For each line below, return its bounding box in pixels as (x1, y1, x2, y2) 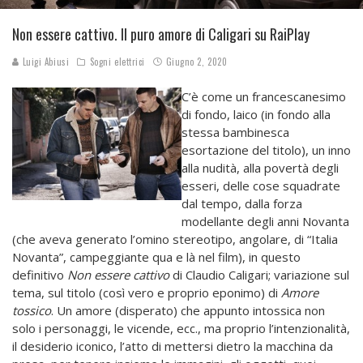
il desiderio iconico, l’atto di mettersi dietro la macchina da (12, 338, 333, 355)
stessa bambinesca (181, 124, 289, 141)
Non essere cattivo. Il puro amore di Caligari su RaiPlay (12, 23, 310, 45)
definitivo (12, 267, 67, 284)
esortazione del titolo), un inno (181, 142, 351, 159)
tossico (12, 302, 51, 319)
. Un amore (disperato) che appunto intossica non (51, 302, 325, 319)
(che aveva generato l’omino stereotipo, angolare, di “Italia (12, 231, 338, 248)
